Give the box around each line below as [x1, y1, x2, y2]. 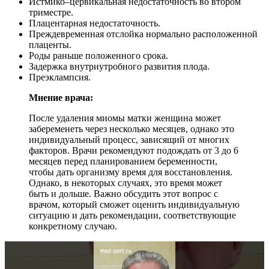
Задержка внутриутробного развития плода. [29, 61, 210, 71]
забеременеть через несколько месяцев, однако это [29, 123, 234, 134]
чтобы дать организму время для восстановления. [29, 166, 232, 177]
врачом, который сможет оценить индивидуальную [29, 199, 240, 210]
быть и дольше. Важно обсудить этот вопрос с [29, 188, 218, 199]
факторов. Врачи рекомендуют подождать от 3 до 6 [29, 145, 238, 156]
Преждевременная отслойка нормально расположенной [29, 28, 258, 39]
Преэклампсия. [29, 71, 91, 82]
